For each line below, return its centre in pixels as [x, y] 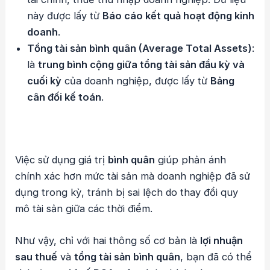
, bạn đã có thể [216, 256]
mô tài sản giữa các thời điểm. [84, 208]
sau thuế [36, 256]
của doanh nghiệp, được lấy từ [136, 81]
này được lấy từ [65, 16]
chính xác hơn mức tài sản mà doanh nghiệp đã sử [133, 176]
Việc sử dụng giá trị [62, 159]
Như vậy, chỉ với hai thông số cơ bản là [108, 240]
